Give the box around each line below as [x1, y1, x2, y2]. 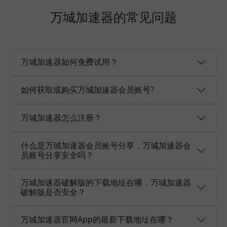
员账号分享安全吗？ [21, 149, 94, 161]
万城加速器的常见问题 [50, 8, 177, 25]
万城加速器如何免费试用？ [21, 56, 118, 67]
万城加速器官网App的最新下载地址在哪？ [21, 214, 174, 225]
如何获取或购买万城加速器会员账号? [21, 84, 154, 95]
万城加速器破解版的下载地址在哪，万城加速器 [21, 176, 191, 188]
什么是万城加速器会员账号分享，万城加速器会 [21, 139, 191, 151]
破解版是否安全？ [21, 186, 86, 198]
